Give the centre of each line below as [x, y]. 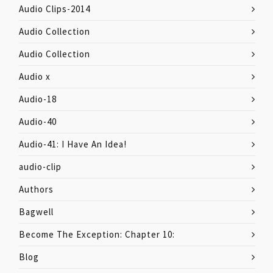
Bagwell [36, 212]
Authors [36, 189]
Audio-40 [38, 122]
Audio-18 [38, 99]
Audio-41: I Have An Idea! [73, 144]
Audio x [35, 76]
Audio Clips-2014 [55, 9]
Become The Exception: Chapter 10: [97, 234]
